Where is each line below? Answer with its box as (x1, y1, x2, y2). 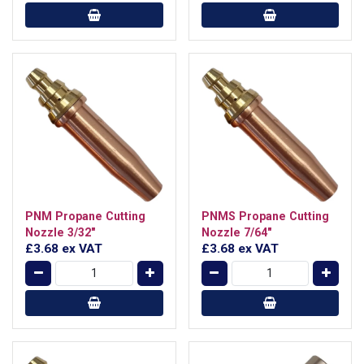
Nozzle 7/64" (201, 225, 271, 239)
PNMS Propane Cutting (201, 209, 329, 223)
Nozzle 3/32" (25, 225, 95, 239)
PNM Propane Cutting (25, 209, 145, 223)
